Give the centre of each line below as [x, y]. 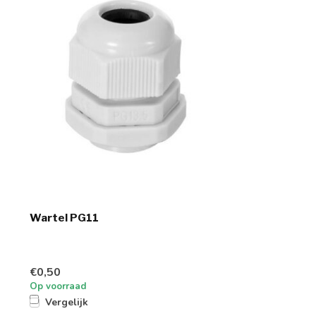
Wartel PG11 [64, 218]
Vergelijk [67, 303]
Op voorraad [58, 287]
